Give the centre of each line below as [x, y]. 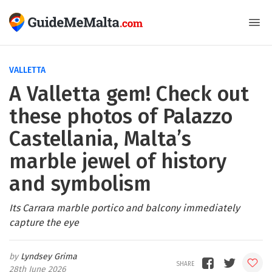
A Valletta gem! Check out [129, 94]
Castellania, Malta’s [100, 139]
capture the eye [44, 223]
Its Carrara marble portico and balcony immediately [124, 208]
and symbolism [80, 184]
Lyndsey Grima [49, 257]
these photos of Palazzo [121, 116]
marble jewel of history [118, 161]
